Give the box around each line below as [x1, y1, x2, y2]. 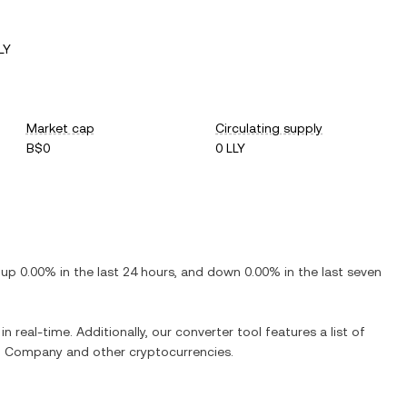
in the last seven [281, 264, 382, 279]
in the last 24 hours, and [56, 264, 207, 279]
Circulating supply [215, 121, 323, 135]
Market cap [25, 121, 94, 135]
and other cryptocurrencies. [63, 344, 233, 359]
